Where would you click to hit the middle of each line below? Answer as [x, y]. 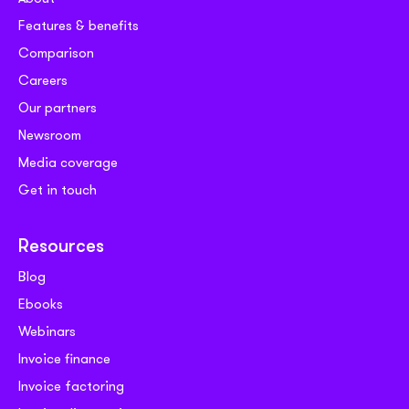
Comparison [56, 52]
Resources [61, 247]
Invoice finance [64, 358]
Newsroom [50, 135]
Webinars [47, 331]
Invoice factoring [71, 386]
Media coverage [68, 162]
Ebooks [41, 304]
